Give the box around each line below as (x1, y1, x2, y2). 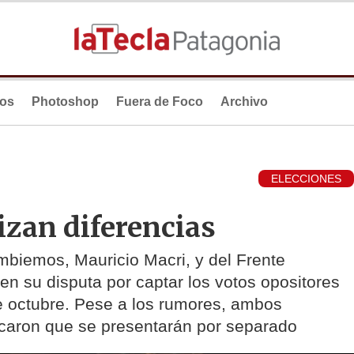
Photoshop (32, 95, 99, 108)
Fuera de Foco (116, 95, 203, 108)
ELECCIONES (271, 172, 341, 186)
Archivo (220, 95, 268, 108)
